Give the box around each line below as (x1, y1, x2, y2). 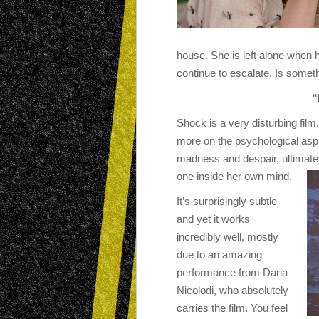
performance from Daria (177, 266, 288, 278)
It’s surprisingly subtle (177, 195, 277, 207)
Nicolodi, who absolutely (177, 284, 288, 296)
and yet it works (177, 213, 250, 225)
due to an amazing (177, 249, 262, 261)
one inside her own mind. (177, 170, 292, 182)
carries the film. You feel (177, 302, 288, 314)
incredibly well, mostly (177, 231, 278, 243)
